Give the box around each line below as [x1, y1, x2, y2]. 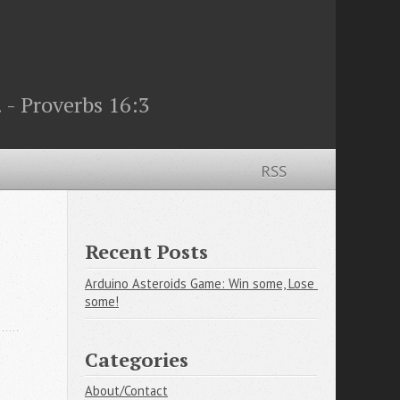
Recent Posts [85, 238, 208, 265]
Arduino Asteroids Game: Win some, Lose [85, 275, 314, 293]
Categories [85, 346, 188, 372]
